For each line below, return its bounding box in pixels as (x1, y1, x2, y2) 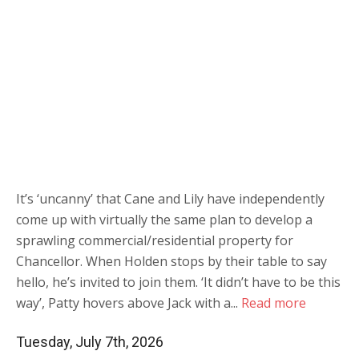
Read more (241, 294, 306, 313)
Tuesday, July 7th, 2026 (16, 333, 163, 351)
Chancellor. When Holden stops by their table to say (16, 252, 327, 271)
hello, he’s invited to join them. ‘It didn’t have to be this (16, 273, 341, 292)
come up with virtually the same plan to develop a (16, 211, 313, 229)
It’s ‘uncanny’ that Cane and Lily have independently (16, 190, 325, 208)
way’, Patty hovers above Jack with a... (16, 294, 241, 313)
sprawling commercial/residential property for (16, 232, 293, 250)
